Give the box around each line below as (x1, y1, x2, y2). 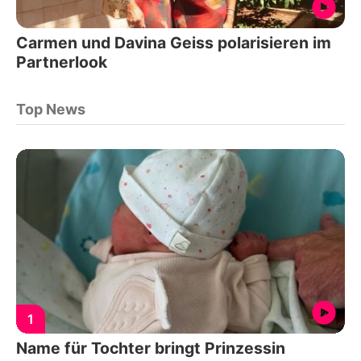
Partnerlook (16, 52, 107, 72)
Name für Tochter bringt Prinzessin (16, 338, 285, 359)
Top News (16, 100, 85, 118)
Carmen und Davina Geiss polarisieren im (16, 32, 331, 52)
